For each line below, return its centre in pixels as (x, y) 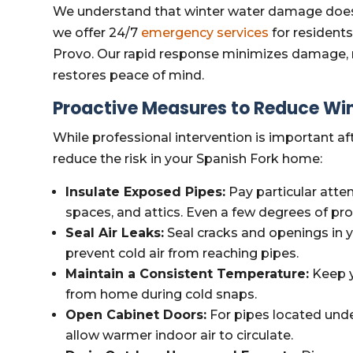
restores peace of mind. (129, 75)
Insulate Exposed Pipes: (146, 192)
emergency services (205, 33)
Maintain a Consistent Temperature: (188, 274)
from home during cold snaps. (162, 294)
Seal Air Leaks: (115, 233)
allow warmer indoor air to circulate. (180, 335)
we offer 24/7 (97, 33)
